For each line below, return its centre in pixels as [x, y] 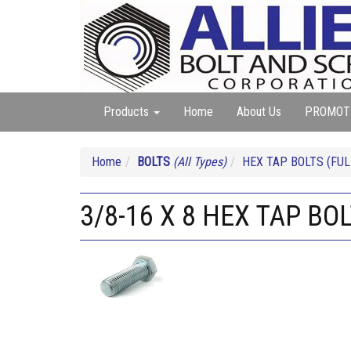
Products [128, 112]
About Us [259, 112]
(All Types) [200, 162]
